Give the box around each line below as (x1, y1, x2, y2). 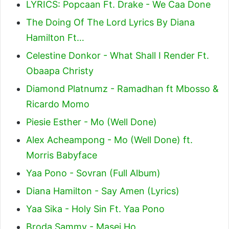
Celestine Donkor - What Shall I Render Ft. (26, 50, 209, 61)
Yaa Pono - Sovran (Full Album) (26, 167, 161, 178)
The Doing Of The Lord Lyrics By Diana (26, 16, 195, 28)
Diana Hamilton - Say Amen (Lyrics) (26, 185, 179, 196)
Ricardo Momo (26, 98, 89, 109)
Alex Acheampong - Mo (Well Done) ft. (26, 134, 193, 145)
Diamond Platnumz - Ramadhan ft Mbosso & (26, 83, 219, 94)
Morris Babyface (26, 149, 97, 161)
